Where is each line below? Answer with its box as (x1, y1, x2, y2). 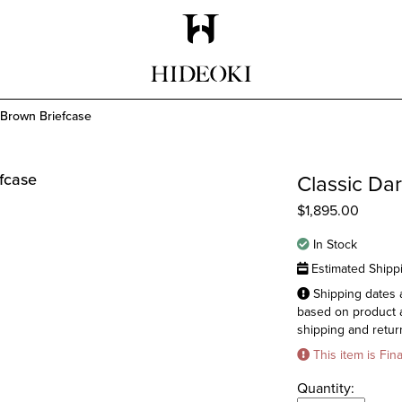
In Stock (310, 235, 357, 253)
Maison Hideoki (199, 47, 310, 69)
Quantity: (297, 378, 354, 398)
